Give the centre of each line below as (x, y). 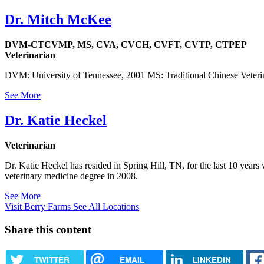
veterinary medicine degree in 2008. (71, 176)
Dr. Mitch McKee (58, 20)
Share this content (48, 229)
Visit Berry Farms (39, 207)
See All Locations (106, 207)
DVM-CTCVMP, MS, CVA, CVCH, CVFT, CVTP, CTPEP (126, 45)
